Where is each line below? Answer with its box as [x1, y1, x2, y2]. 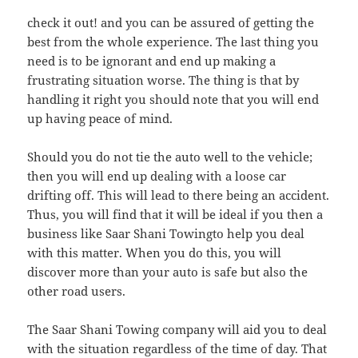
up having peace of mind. [27, 110, 173, 127]
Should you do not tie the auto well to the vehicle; [27, 149, 313, 165]
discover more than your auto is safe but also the [27, 264, 308, 280]
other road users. [27, 283, 126, 300]
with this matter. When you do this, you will [27, 245, 282, 261]
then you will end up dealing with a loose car [27, 168, 287, 185]
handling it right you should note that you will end [27, 91, 320, 108]
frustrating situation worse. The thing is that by [27, 72, 300, 89]
